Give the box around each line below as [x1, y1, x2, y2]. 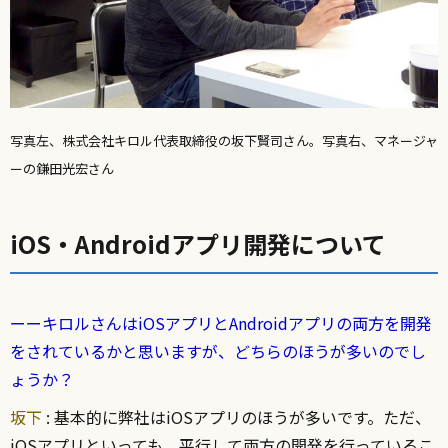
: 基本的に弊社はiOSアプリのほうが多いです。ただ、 [42, 404, 431, 429]
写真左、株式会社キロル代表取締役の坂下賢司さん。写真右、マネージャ [10, 130, 438, 150]
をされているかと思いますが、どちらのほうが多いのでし [10, 338, 426, 363]
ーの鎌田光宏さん [10, 158, 114, 178]
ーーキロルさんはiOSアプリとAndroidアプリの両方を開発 [10, 310, 432, 335]
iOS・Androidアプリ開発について [10, 225, 386, 261]
